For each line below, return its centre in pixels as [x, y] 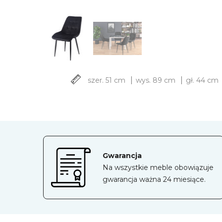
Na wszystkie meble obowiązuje [158, 168]
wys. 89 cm [157, 81]
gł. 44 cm [203, 81]
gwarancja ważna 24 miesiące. [154, 180]
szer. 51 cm [108, 81]
